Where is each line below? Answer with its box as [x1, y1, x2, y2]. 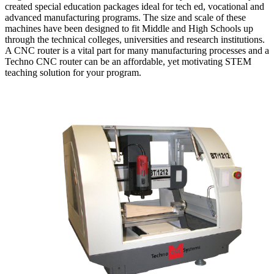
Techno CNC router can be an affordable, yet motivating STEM [5, 56, 251, 67]
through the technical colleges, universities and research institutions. [5, 34, 265, 45]
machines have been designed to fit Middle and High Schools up [5, 23, 253, 34]
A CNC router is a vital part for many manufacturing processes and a [5, 45, 269, 56]
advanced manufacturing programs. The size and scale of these [5, 12, 246, 23]
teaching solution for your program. [5, 67, 141, 78]
